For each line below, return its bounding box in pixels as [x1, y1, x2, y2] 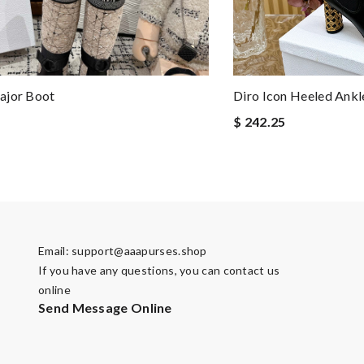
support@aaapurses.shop [71, 244, 207, 258]
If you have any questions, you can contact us [38, 263, 280, 277]
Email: [38, 244, 72, 258]
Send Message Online [38, 300, 172, 315]
